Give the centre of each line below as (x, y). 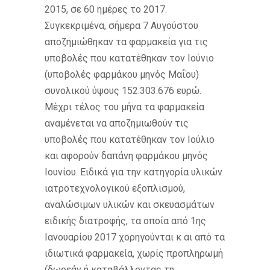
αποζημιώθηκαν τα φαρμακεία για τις (126, 42)
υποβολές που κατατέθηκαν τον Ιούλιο (130, 139)
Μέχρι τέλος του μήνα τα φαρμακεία (124, 107)
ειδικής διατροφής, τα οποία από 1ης (125, 221)
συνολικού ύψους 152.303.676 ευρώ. (123, 90)
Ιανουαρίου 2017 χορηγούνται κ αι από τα (135, 237)
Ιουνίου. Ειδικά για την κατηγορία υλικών (133, 172)
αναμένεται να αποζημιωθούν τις (117, 123)
